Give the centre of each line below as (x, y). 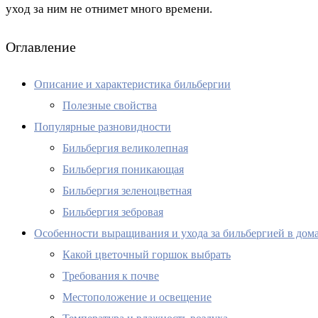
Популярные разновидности (103, 127)
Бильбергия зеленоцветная (127, 191)
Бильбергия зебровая (113, 212)
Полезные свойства (110, 106)
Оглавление (41, 47)
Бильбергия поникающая (123, 170)
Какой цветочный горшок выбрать (147, 255)
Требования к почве (111, 276)
